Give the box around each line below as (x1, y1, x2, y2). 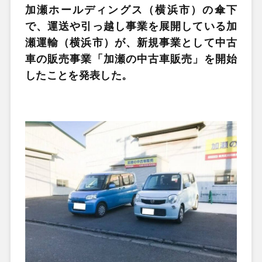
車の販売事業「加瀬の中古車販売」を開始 (25, 53, 237, 65)
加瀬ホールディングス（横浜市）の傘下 (25, 4, 237, 16)
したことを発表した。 (25, 70, 133, 81)
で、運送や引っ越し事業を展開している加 (25, 20, 237, 32)
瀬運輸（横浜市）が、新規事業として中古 (25, 37, 237, 49)
